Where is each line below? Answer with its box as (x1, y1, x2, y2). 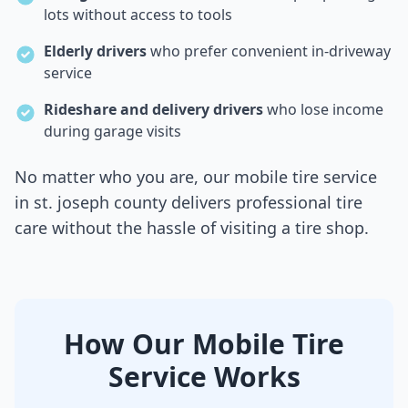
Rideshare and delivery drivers (44, 99, 263, 120)
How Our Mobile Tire (64, 325, 344, 363)
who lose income (263, 99, 383, 120)
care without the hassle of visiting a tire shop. (15, 217, 369, 240)
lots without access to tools (44, 5, 232, 25)
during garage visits (44, 121, 181, 142)
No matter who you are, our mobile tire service (15, 166, 377, 189)
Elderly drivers (44, 41, 147, 62)
